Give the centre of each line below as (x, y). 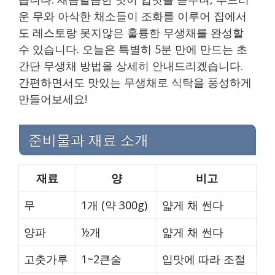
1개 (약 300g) (114, 205)
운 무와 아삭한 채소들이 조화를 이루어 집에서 (133, 16)
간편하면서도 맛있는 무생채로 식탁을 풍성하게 (135, 82)
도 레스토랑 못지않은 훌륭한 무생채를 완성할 (131, 32)
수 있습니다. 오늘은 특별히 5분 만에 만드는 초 (133, 49)
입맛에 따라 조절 (204, 259)
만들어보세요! (53, 99)
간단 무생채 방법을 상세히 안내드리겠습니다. (131, 65)
